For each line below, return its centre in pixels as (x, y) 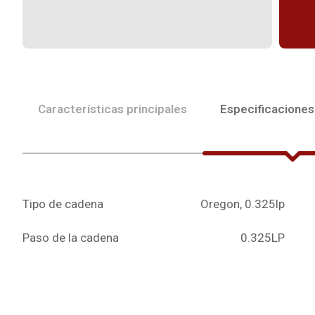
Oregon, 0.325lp (243, 204)
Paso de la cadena (71, 237)
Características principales (112, 109)
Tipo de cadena (63, 204)
